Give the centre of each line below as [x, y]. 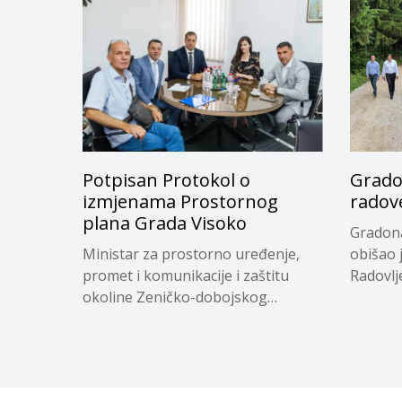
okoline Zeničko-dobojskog [175, 297]
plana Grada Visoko [165, 223]
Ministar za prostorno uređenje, [191, 254]
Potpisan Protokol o [166, 180]
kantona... [115, 319]
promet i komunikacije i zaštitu [186, 276]
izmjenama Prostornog [180, 202]
